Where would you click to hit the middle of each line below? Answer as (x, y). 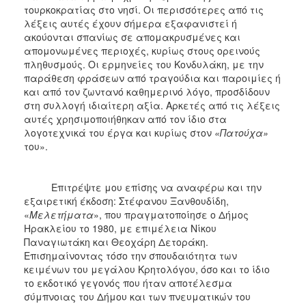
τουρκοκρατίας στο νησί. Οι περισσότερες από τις (144, 9)
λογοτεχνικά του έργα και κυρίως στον (119, 132)
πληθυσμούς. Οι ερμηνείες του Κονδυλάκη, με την (144, 64)
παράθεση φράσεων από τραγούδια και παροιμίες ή (152, 78)
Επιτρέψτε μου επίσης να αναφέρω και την (143, 187)
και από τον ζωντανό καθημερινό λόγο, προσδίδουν (147, 91)
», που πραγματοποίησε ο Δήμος (171, 214)
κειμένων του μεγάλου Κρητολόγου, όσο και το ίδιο (147, 269)
